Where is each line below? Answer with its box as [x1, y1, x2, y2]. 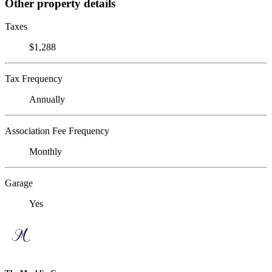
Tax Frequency [5, 73, 63, 84]
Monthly [29, 146, 62, 157]
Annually [29, 94, 65, 105]
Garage [5, 178, 33, 189]
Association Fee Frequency [5, 126, 109, 137]
